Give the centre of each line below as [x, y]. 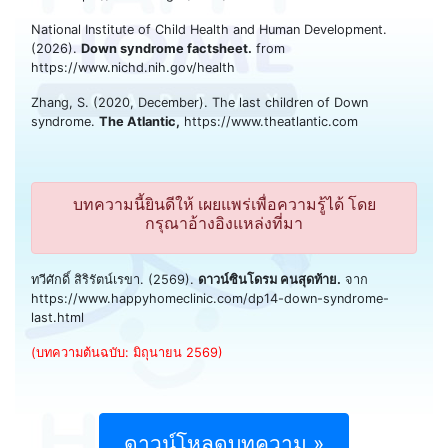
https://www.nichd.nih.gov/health [133, 67]
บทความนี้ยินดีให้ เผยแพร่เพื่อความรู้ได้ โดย [224, 203]
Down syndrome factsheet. [166, 48]
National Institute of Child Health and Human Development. [209, 29]
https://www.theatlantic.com [269, 121]
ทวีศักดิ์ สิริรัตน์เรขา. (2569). [114, 279]
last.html [57, 317]
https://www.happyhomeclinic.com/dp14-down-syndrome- [210, 298]
